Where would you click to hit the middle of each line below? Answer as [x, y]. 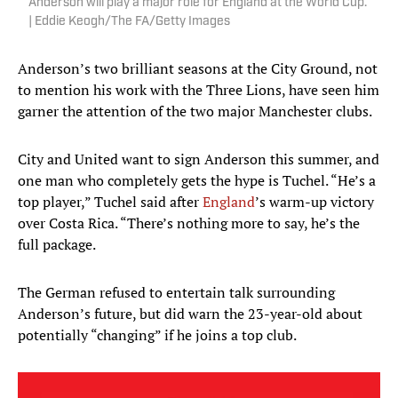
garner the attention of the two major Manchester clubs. [195, 111]
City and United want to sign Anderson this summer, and [199, 159]
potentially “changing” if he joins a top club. [157, 335]
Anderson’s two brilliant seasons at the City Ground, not [198, 69]
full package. [57, 245]
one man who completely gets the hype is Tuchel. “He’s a [197, 181]
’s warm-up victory [314, 202]
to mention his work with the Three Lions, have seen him [199, 90]
